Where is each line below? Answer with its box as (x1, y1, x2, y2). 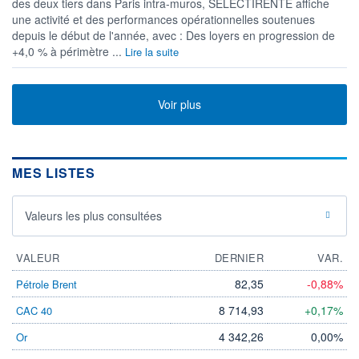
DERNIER (214, 249, 264, 265)
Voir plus (158, 96, 201, 113)
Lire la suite (125, 43, 179, 59)
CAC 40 (16, 302, 52, 318)
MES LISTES (12, 163, 95, 182)
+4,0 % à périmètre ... (12, 42, 125, 59)
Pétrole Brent (16, 276, 77, 292)
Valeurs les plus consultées (25, 207, 162, 224)
